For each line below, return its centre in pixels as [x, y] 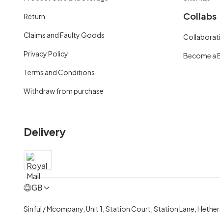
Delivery [45, 131]
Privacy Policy [46, 53]
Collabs [200, 16]
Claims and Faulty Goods [64, 35]
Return [34, 16]
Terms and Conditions [59, 72]
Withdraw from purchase [64, 91]
